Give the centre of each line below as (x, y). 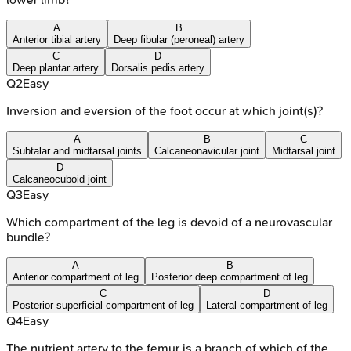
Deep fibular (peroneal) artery (179, 39)
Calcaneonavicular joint (207, 150)
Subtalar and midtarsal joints (77, 150)
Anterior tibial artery (57, 39)
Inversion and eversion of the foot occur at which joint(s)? (165, 110)
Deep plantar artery (56, 67)
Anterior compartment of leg (76, 277)
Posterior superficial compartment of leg (103, 305)
